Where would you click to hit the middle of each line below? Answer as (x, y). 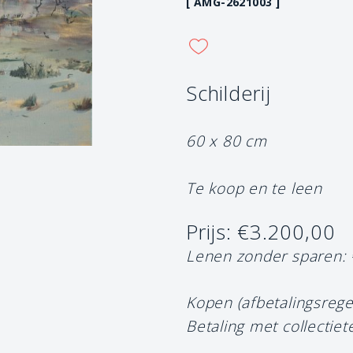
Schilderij (229, 93)
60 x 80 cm (227, 140)
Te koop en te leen (254, 188)
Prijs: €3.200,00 (261, 232)
